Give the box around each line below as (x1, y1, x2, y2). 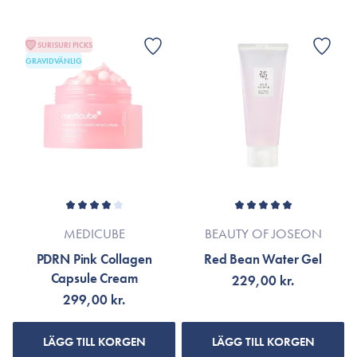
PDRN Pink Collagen (36, 250, 152, 268)
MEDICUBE (63, 225, 125, 242)
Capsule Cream (50, 269, 138, 287)
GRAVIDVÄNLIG (25, 55, 82, 66)
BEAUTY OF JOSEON (204, 225, 322, 242)
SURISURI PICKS (37, 39, 92, 50)
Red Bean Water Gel (204, 250, 322, 268)
